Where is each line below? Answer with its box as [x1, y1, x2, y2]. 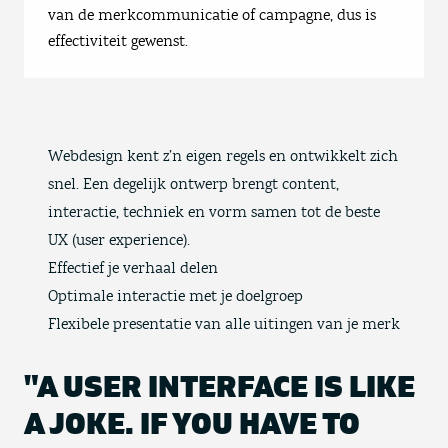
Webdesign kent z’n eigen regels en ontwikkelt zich [48, 148, 398, 164]
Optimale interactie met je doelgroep [48, 288, 303, 304]
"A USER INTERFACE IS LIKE [24, 373, 415, 403]
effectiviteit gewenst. [48, 33, 188, 49]
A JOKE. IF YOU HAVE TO [24, 410, 360, 440]
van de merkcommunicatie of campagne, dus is [48, 7, 376, 23]
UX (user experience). [48, 232, 190, 248]
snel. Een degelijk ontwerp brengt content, [48, 176, 339, 192]
